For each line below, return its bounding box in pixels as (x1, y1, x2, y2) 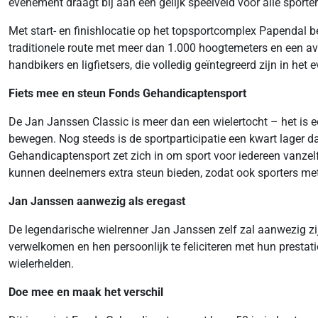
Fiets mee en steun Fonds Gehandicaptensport (9, 87, 246, 101)
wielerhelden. (9, 257, 74, 271)
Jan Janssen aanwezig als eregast (9, 194, 185, 209)
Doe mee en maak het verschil (9, 285, 163, 300)
